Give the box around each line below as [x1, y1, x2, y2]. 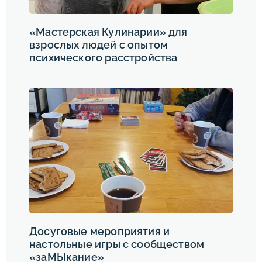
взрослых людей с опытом [29, 39, 168, 51]
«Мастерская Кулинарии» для [29, 26, 188, 39]
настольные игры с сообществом [29, 237, 205, 250]
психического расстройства [29, 51, 178, 64]
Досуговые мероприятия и [29, 225, 170, 237]
